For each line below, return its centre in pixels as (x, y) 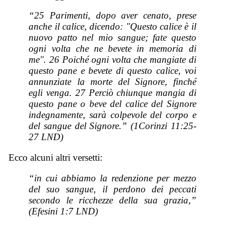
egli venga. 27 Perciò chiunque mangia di (113, 93)
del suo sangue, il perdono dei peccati (113, 189)
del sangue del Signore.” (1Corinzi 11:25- (113, 126)
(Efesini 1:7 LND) (64, 211)
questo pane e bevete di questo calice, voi (113, 71)
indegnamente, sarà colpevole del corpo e (113, 115)
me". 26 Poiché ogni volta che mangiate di (113, 60)
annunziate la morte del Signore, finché (113, 82)
